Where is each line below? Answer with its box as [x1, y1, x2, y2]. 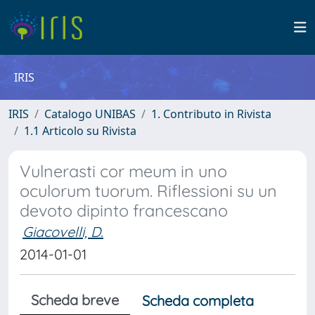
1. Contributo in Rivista [151, 106, 271, 122]
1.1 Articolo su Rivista [24, 123, 136, 139]
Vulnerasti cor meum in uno [20, 161, 227, 181]
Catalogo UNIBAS [44, 106, 136, 122]
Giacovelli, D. [22, 223, 103, 240]
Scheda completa [142, 292, 254, 309]
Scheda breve [31, 291, 119, 309]
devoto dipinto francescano [20, 200, 228, 221]
